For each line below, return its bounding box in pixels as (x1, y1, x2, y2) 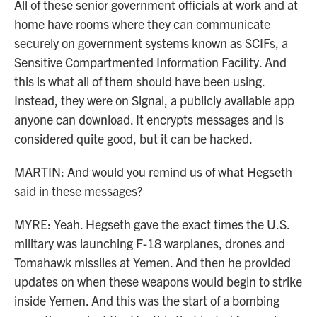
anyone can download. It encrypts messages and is (14, 111, 284, 127)
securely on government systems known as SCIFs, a (14, 35, 288, 51)
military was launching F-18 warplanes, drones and (14, 235, 285, 251)
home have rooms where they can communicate (14, 16, 270, 32)
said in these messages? (14, 183, 142, 199)
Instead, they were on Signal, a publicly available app (14, 92, 294, 108)
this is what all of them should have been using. (14, 73, 265, 89)
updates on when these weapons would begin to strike (14, 273, 302, 289)
